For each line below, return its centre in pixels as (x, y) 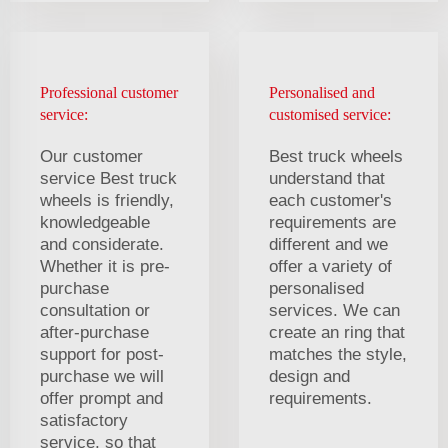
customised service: (330, 114)
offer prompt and (101, 398)
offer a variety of (330, 266)
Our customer (91, 156)
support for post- (102, 354)
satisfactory (84, 420)
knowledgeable (95, 222)
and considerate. (102, 244)
